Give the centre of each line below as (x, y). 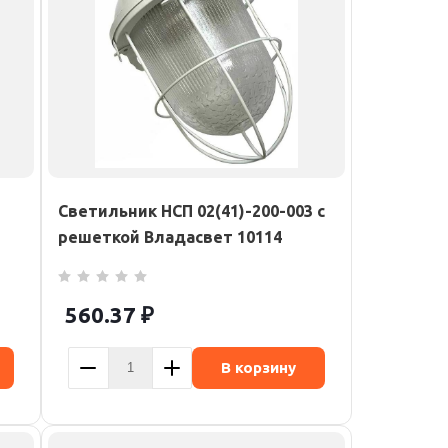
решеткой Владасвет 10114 (170, 237)
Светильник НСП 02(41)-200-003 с (191, 211)
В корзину (258, 367)
